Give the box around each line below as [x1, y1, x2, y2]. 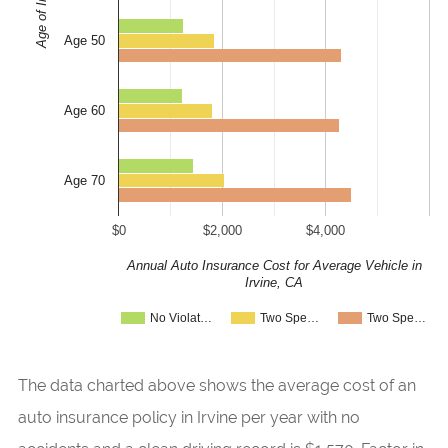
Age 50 [63, 33, 105, 49]
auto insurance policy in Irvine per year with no [17, 407, 360, 427]
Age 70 [63, 172, 105, 188]
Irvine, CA [244, 275, 303, 291]
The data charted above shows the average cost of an [17, 375, 416, 395]
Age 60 [63, 103, 105, 119]
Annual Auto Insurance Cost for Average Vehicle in [125, 258, 422, 274]
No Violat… [149, 310, 212, 325]
